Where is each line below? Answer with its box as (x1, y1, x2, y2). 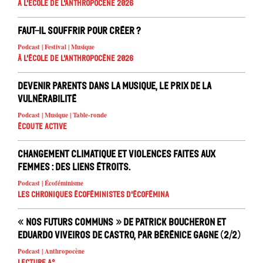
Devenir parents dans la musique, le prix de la (18, 80, 211, 92)
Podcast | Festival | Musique (18, 42, 95, 52)
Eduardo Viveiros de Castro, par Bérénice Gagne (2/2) (18, 229, 241, 241)
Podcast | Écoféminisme (18, 178, 83, 188)
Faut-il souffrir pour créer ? (18, 25, 141, 37)
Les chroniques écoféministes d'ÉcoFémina (18, 190, 169, 200)
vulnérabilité (18, 93, 76, 105)
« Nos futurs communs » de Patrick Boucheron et (18, 216, 226, 228)
